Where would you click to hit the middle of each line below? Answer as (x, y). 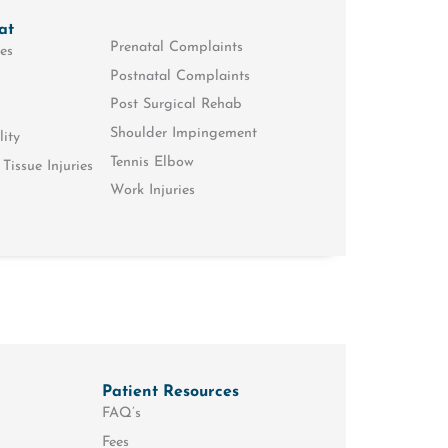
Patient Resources (171, 391)
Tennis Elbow (152, 162)
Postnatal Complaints (180, 76)
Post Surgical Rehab (176, 105)
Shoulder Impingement (184, 133)
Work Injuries (153, 191)
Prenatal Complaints (177, 48)
